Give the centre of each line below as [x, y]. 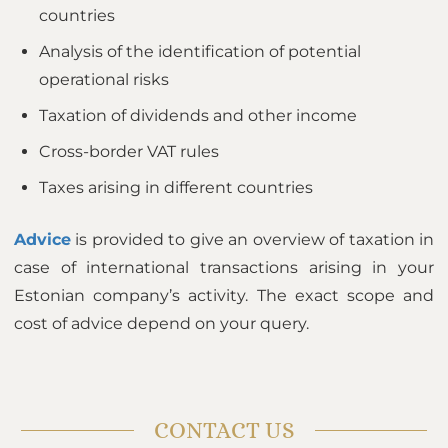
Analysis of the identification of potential [200, 51]
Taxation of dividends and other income [198, 115]
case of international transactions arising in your [224, 267]
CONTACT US [224, 430]
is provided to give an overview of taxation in [252, 239]
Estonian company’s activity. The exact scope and [224, 295]
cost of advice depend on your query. [161, 323]
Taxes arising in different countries [176, 187]
